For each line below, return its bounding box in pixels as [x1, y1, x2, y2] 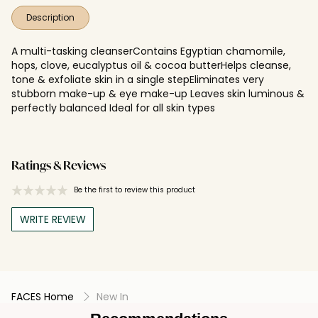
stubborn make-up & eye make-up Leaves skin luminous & [11, 86, 305, 101]
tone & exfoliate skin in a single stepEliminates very [11, 72, 264, 87]
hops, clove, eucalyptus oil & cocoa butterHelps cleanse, [11, 57, 291, 72]
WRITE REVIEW [19, 212, 86, 226]
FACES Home [11, 289, 74, 304]
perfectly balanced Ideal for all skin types [11, 100, 215, 115]
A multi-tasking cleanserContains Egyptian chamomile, [11, 43, 285, 58]
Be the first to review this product [74, 184, 195, 195]
